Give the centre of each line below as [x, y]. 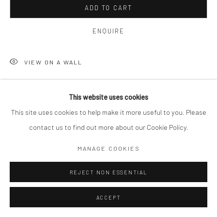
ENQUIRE [108, 31]
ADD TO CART [108, 8]
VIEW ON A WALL [53, 62]
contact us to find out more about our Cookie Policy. [108, 127]
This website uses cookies [108, 97]
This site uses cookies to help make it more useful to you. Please [108, 112]
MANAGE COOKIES [108, 148]
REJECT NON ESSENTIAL [108, 172]
